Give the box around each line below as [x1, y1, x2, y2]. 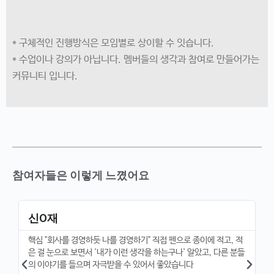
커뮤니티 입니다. [12, 70, 78, 82]
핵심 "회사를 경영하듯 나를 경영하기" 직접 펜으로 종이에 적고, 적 [28, 235, 243, 245]
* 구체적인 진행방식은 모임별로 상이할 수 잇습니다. [12, 37, 214, 49]
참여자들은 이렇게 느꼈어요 [12, 169, 149, 182]
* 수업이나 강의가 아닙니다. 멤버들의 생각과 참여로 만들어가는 [12, 54, 259, 65]
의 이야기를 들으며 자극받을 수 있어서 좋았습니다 [28, 260, 194, 270]
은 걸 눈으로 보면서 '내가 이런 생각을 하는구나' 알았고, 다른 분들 [28, 248, 245, 257]
